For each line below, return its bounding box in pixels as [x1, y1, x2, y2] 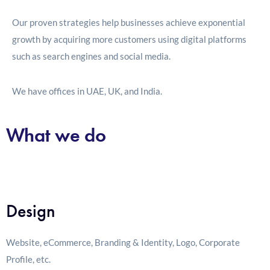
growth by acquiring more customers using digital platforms [12, 34, 246, 45]
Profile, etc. [6, 254, 51, 265]
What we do [6, 123, 106, 148]
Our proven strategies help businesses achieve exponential [12, 17, 245, 28]
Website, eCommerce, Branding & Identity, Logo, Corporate [6, 237, 240, 248]
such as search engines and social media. [12, 51, 171, 62]
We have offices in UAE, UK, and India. [12, 86, 162, 97]
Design [6, 199, 55, 223]
